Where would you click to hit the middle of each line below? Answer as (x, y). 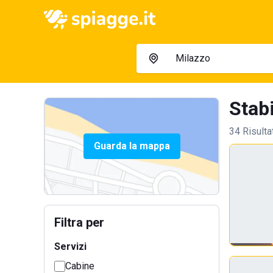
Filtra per (79, 222)
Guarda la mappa (132, 146)
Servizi (70, 246)
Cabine (80, 266)
